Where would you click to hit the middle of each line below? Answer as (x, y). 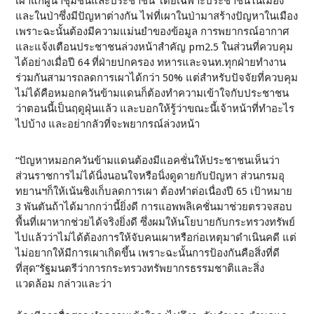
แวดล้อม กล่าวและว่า (64, 284)
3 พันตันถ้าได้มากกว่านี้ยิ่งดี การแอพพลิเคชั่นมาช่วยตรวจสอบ (154, 207)
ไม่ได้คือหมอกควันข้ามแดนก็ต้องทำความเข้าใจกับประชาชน (152, 93)
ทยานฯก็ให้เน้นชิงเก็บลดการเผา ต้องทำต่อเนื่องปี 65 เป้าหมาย (154, 191)
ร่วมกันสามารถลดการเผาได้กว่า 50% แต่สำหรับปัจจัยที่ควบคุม (157, 78)
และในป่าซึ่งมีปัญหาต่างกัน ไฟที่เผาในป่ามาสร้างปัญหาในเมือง (157, 16)
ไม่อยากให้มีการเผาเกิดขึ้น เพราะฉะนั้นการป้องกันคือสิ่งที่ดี (148, 253)
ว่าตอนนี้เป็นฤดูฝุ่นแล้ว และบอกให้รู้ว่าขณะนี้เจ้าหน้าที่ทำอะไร (155, 109)
